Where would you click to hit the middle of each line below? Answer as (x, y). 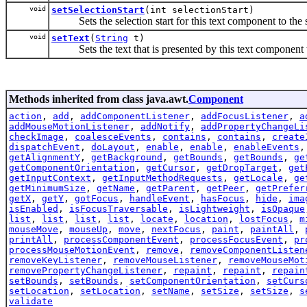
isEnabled (34, 208)
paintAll (272, 229)
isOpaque (283, 208)
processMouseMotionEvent (72, 249)
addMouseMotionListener (69, 126)
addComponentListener (135, 116)
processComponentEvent (121, 239)
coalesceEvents (113, 136)
